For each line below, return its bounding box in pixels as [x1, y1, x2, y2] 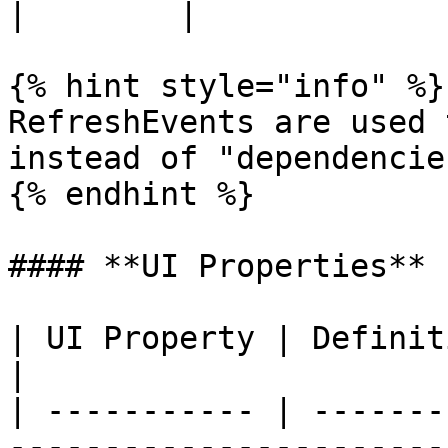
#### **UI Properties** [8, 248, 426, 284]
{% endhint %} [8, 176, 255, 212]
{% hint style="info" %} [8, 68, 445, 104]
